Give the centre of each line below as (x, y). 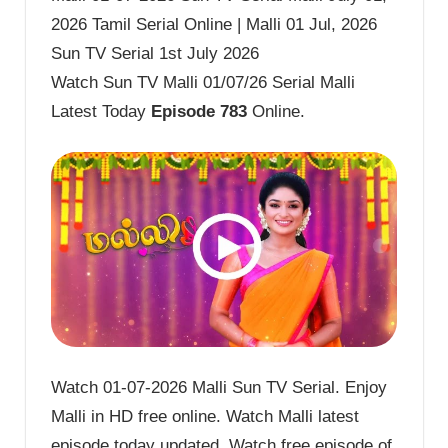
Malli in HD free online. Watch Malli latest (205, 416)
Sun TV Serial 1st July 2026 (155, 54)
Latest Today (101, 112)
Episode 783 (199, 112)
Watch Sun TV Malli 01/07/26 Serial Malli (203, 83)
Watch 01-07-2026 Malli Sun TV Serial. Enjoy (219, 387)
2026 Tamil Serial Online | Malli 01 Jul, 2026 (214, 25)
